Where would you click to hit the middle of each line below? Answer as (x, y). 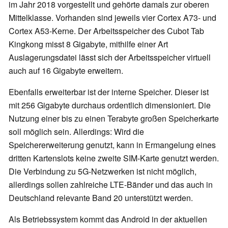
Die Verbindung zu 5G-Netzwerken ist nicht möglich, (103, 172)
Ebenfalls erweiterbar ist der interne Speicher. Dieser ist (109, 92)
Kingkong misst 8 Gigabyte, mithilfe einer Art (88, 44)
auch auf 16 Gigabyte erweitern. (66, 71)
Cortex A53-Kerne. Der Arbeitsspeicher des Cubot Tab (106, 31)
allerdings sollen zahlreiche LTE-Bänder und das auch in (111, 185)
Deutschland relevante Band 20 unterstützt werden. (101, 198)
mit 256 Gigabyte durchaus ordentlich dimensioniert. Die (110, 105)
